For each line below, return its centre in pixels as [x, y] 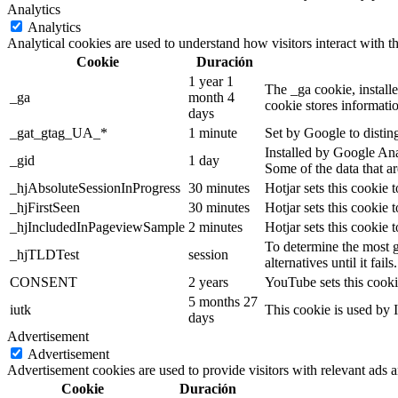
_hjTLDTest [44, 254]
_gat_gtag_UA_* [59, 132]
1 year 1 [211, 81]
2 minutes [215, 227]
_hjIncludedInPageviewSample [97, 227]
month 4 [211, 97]
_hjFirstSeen [45, 207]
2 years [208, 282]
